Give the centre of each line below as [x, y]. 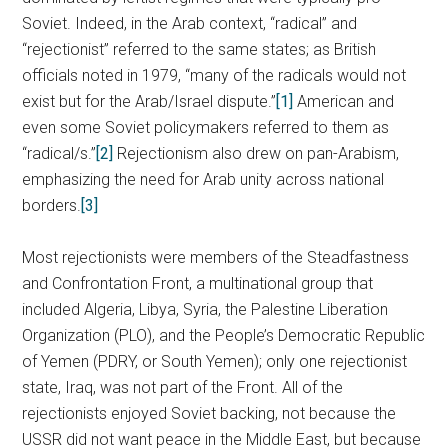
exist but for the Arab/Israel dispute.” [149, 101]
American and [344, 101]
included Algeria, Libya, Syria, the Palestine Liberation [205, 309]
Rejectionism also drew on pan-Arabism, [256, 153]
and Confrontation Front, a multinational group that [198, 283]
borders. [52, 205]
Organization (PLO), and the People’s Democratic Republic [224, 335]
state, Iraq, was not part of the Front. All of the [183, 387]
